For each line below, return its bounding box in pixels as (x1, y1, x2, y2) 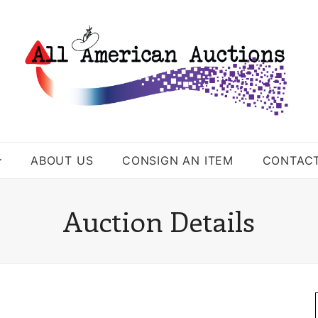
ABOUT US (31, 153, 94, 168)
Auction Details (63, 202, 255, 239)
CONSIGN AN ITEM (122, 153, 234, 168)
